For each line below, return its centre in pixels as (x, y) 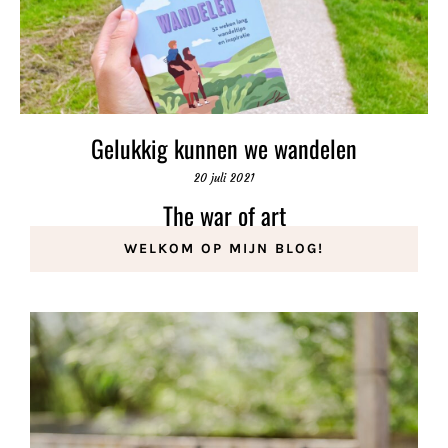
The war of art (224, 214)
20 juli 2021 (224, 177)
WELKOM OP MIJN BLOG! (224, 248)
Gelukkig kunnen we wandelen (224, 147)
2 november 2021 (224, 244)
